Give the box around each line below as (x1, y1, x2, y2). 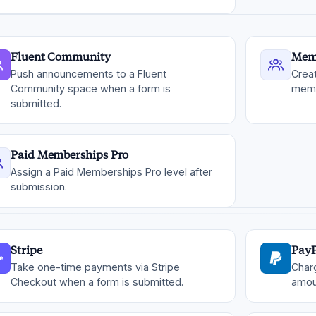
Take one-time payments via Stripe (11, 261, 180, 273)
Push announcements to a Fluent (11, 68, 166, 80)
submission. (11, 181, 67, 193)
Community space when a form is (11, 83, 171, 95)
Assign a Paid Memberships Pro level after (11, 166, 212, 178)
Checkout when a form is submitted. (11, 276, 183, 288)
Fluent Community (11, 50, 111, 63)
